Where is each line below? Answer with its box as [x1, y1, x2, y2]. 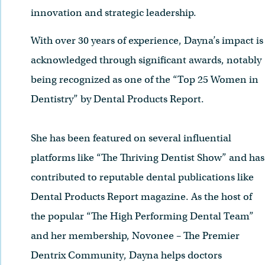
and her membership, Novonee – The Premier [31, 230, 240, 243]
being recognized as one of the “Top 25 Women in [31, 73, 258, 86]
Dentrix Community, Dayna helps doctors [31, 249, 222, 262]
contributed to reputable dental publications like [31, 171, 254, 184]
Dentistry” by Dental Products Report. [31, 93, 206, 106]
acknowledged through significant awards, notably [31, 54, 261, 67]
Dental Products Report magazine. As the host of [31, 190, 252, 203]
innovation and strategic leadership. [31, 7, 196, 20]
